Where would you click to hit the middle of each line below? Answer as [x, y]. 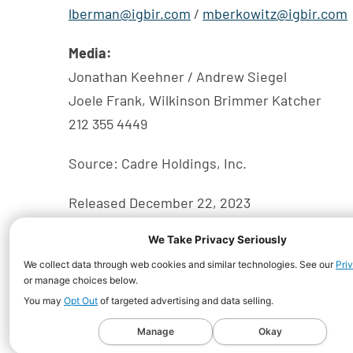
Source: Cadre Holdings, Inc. [158, 163]
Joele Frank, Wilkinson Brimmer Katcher [195, 100]
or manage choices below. [81, 280]
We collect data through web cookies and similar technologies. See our [180, 264]
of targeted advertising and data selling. [186, 301]
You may [44, 301]
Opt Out [81, 301]
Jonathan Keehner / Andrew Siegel [178, 76]
